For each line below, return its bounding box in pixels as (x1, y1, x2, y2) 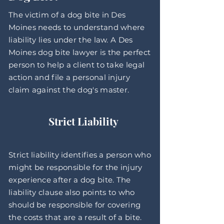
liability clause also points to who (8, 187, 135, 197)
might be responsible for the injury (8, 162, 142, 172)
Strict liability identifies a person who (8, 150, 151, 159)
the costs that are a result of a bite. (8, 212, 142, 222)
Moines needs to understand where (8, 22, 145, 32)
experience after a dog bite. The (8, 175, 131, 184)
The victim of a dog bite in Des (8, 10, 126, 19)
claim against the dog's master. (8, 85, 129, 94)
